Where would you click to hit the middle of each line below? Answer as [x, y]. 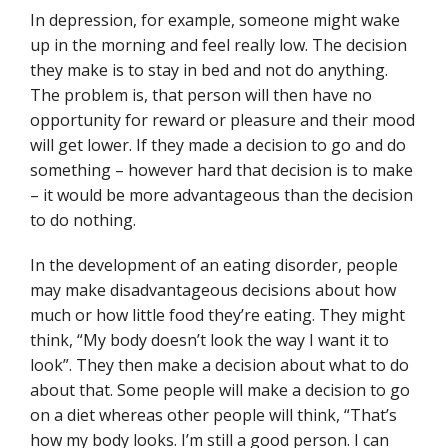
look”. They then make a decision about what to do [219, 365]
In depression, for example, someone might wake [215, 20]
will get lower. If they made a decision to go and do [218, 145]
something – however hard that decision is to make [221, 170]
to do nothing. [85, 220]
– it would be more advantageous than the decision [221, 195]
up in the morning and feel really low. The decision [218, 45]
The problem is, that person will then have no [201, 95]
